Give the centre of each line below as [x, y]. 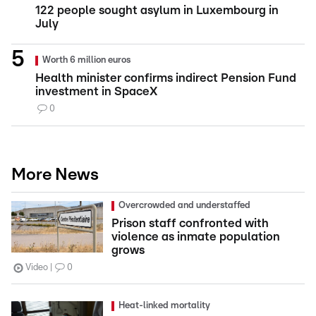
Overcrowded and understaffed [184, 206]
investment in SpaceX [96, 92]
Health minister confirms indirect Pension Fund [166, 78]
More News [55, 175]
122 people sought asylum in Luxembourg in [157, 11]
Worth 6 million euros [86, 61]
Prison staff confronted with [190, 224]
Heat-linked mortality [164, 306]
